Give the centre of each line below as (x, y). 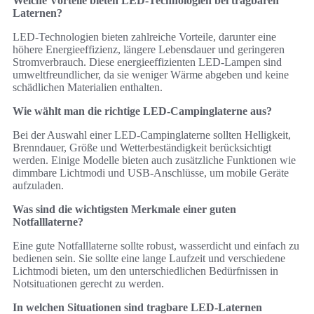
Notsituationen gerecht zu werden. (88, 283)
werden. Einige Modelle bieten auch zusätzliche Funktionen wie (154, 160)
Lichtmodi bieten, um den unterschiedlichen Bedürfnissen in (145, 271)
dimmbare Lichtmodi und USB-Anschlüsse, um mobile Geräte (151, 172)
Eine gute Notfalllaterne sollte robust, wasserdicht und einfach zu (156, 245)
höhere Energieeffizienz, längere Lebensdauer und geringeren (149, 49)
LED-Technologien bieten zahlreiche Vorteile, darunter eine (144, 36)
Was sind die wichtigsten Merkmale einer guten (124, 209)
